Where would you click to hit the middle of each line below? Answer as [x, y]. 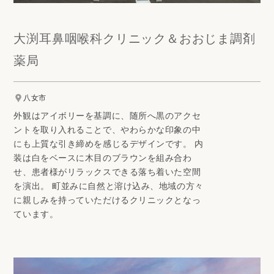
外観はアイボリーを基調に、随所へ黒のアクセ [107, 116]
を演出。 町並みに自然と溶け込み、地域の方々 [109, 186]
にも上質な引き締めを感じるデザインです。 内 [109, 144]
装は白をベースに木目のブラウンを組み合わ [103, 158]
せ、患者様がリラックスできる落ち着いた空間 [107, 172]
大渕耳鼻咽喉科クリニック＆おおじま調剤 [135, 39]
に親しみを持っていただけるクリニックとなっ [107, 200]
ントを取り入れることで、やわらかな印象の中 [107, 130]
